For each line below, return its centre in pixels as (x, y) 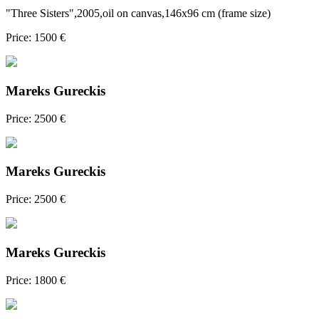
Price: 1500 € (36, 38)
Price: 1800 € (36, 280)
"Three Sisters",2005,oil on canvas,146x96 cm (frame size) (138, 14)
